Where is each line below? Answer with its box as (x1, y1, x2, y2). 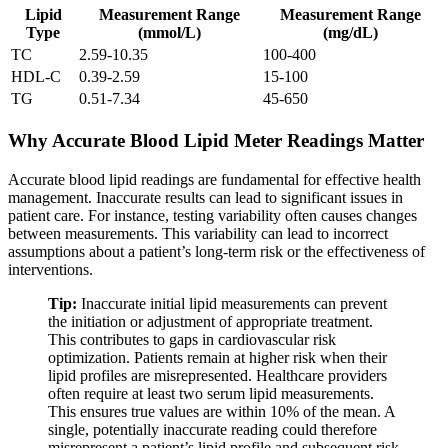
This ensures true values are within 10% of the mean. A (48, 402, 395, 420)
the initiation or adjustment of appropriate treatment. (48, 312, 373, 330)
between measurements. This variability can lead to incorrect (8, 224, 388, 242)
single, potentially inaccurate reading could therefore (48, 420, 377, 438)
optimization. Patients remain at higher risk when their (48, 348, 387, 366)
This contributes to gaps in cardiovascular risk (48, 330, 336, 348)
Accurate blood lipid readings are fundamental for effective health (8, 170, 421, 188)
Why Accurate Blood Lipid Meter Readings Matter (8, 130, 424, 152)
